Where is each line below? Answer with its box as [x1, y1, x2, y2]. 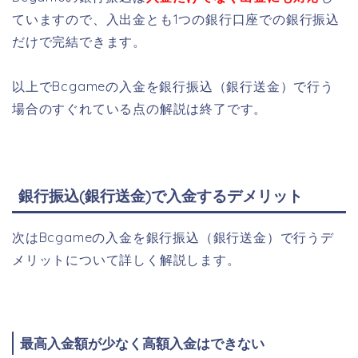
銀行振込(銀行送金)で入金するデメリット [18, 186, 303, 206]
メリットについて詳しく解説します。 [12, 252, 241, 268]
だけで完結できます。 [12, 33, 146, 50]
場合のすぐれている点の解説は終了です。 [12, 100, 268, 117]
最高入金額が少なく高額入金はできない [20, 335, 265, 352]
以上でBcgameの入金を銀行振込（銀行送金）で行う [12, 78, 334, 94]
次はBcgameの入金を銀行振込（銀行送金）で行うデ [12, 229, 334, 246]
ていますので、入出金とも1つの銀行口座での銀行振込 [12, 10, 340, 27]
